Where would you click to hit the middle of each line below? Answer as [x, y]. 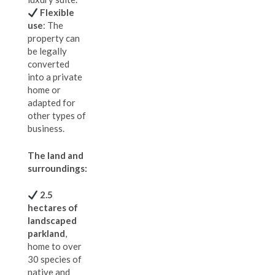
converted [48, 64]
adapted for [52, 103]
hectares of [53, 208]
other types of [57, 116]
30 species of [55, 259]
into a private [55, 77]
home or [44, 90]
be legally [47, 51]
